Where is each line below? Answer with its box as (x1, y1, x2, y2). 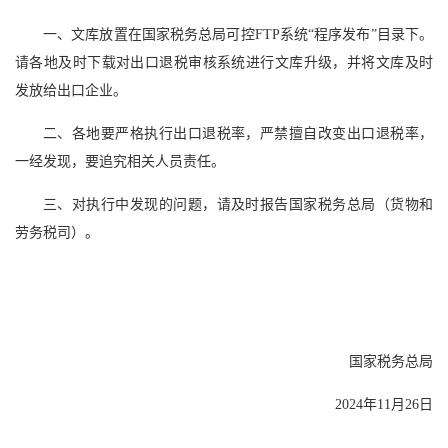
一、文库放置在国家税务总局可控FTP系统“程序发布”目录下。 (43, 27, 433, 43)
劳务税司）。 (15, 225, 99, 241)
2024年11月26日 (335, 397, 433, 413)
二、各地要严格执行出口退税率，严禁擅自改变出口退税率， (43, 126, 433, 142)
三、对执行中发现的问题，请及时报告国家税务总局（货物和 (43, 197, 433, 213)
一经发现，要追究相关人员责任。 (15, 154, 225, 170)
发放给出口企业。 (15, 83, 127, 99)
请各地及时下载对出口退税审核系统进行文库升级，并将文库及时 (15, 55, 433, 71)
